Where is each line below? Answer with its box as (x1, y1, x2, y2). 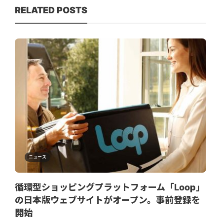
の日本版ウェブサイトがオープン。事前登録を (15, 194, 200, 205)
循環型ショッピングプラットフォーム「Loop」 (15, 182, 205, 192)
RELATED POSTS (15, 5, 87, 15)
